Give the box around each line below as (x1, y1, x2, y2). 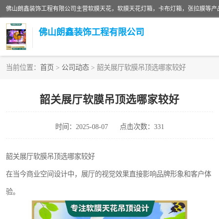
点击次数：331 (119, 123, 164, 131)
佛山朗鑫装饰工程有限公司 (39, 27, 144, 37)
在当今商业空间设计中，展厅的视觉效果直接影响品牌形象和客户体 (6, 170, 211, 178)
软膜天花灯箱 (13, 80, 63, 89)
